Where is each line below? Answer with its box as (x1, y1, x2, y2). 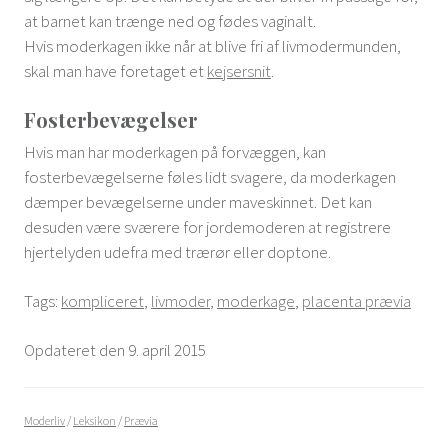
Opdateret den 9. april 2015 (24, 339, 206, 361)
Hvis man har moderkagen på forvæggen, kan (24, 141, 326, 163)
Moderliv (24, 413, 65, 428)
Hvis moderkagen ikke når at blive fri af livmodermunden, (24, 35, 401, 57)
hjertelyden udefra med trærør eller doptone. (24, 241, 331, 263)
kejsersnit (207, 60, 271, 82)
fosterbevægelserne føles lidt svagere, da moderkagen (24, 166, 396, 188)
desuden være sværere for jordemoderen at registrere (24, 216, 391, 238)
